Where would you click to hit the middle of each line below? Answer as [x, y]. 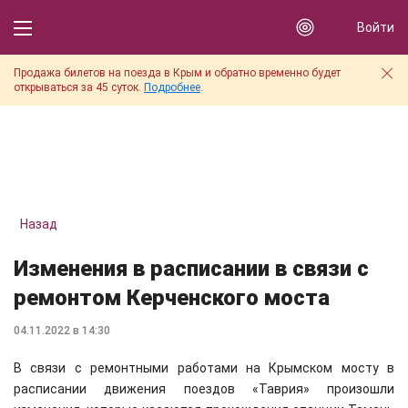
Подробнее [172, 87]
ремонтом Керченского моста [172, 298]
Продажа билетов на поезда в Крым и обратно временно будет [177, 73]
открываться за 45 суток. [79, 87]
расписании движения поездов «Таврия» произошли [204, 389]
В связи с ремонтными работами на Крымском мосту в [204, 368]
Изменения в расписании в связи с [191, 269]
